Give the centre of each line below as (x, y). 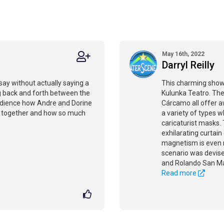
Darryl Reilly (188, 65)
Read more (180, 173)
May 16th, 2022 (183, 54)
